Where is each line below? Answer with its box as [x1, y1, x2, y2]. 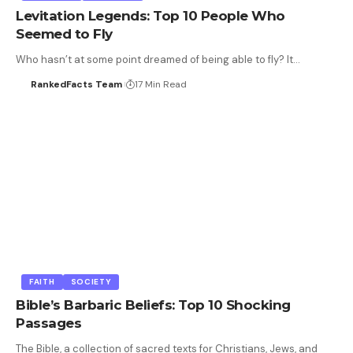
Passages [16, 314, 81, 331]
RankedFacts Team [30, 77, 122, 91]
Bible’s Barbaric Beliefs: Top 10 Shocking [16, 296, 291, 313]
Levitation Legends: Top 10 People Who [16, 7, 285, 24]
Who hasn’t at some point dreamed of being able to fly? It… [16, 52, 300, 66]
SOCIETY [70, 276, 112, 287]
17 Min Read [134, 77, 187, 91]
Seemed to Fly [16, 25, 113, 42]
